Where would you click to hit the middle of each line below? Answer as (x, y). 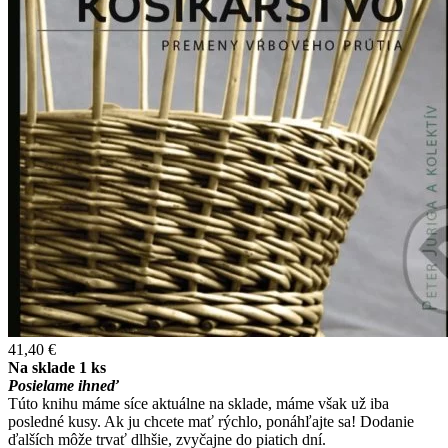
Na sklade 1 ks (57, 367)
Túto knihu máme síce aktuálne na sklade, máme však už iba (198, 403)
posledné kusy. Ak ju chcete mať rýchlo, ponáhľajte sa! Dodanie (211, 421)
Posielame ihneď (63, 385)
